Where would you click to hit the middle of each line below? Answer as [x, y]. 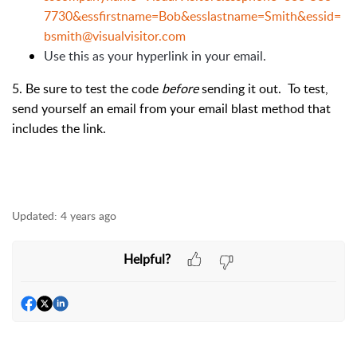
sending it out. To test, [265, 89]
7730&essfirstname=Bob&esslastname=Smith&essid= [192, 16]
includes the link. [59, 129]
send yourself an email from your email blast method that [171, 109]
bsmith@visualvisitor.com [115, 36]
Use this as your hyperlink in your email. [155, 56]
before [182, 89]
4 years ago [88, 216]
